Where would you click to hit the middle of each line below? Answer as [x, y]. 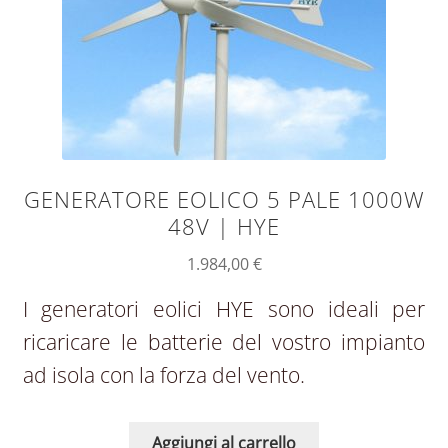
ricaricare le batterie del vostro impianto [224, 342]
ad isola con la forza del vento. [163, 375]
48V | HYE [224, 226]
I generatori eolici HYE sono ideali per [224, 309]
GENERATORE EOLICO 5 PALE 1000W [224, 199]
